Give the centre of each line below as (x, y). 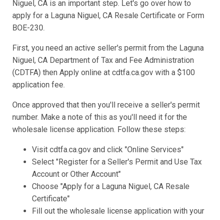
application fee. (39, 85)
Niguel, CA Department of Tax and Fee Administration (103, 60)
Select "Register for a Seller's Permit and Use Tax (117, 162)
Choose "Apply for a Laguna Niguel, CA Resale (111, 187)
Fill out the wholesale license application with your (118, 211)
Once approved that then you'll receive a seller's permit (106, 105)
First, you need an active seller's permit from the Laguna (108, 48)
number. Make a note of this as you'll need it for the (100, 117)
